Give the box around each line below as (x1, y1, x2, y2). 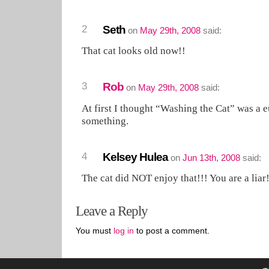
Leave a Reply (75, 203, 148, 219)
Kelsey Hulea (102, 150, 168, 163)
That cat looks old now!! (81, 45, 186, 57)
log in (113, 226, 134, 236)
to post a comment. (133, 226, 210, 236)
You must (75, 226, 113, 236)
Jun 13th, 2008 (182, 152, 240, 163)
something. (81, 115, 128, 127)
